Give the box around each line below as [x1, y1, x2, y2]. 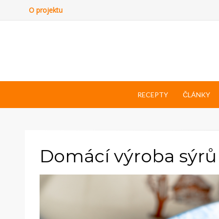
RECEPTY [137, 90, 168, 99]
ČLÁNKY [182, 90, 210, 99]
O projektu [29, 5, 63, 15]
